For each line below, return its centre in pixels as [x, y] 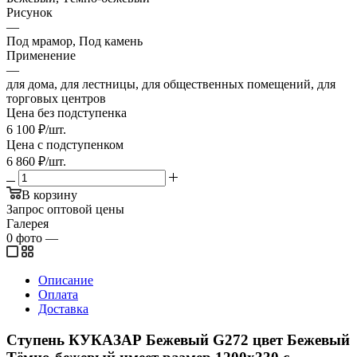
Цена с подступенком [65, 144]
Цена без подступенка [67, 112]
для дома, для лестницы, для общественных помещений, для [171, 84]
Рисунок [29, 12]
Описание [66, 280]
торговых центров [56, 98]
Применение [41, 55]
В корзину [49, 194]
